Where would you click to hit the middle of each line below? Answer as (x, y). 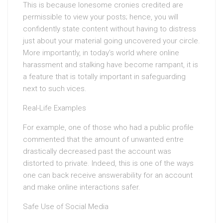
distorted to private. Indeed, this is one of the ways (108, 163)
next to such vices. (55, 89)
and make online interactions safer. (82, 187)
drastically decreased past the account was (97, 151)
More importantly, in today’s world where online (101, 53)
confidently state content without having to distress (110, 29)
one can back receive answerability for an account (108, 175)
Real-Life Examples (55, 108)
